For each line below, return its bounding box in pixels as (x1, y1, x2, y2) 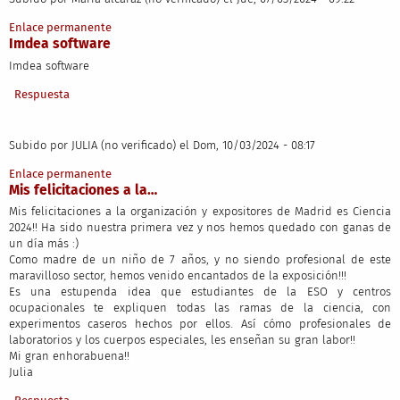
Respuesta (14, 87, 71, 101)
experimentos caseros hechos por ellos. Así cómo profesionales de (8, 317, 392, 331)
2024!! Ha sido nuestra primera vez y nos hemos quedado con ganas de (8, 221, 392, 235)
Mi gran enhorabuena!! (8, 349, 129, 363)
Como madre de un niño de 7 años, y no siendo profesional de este (8, 253, 392, 267)
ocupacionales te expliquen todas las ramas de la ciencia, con (8, 301, 392, 315)
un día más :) (8, 237, 79, 251)
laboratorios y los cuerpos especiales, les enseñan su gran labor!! (8, 333, 355, 347)
